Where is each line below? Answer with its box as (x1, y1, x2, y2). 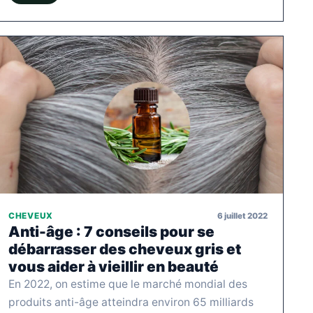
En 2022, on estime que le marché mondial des (8, 277, 247, 291)
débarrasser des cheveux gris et (8, 240, 241, 259)
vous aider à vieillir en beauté (8, 258, 219, 276)
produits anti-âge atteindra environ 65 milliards (8, 296, 254, 310)
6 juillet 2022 (217, 210, 268, 221)
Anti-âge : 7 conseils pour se (8, 223, 214, 241)
